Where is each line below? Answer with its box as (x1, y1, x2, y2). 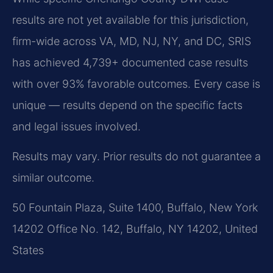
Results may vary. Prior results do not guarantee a (12, 150, 261, 163)
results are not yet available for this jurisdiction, (12, 13, 249, 26)
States (12, 244, 44, 257)
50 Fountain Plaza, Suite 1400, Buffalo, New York (12, 201, 258, 214)
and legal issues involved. (12, 119, 141, 133)
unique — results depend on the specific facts (12, 98, 243, 112)
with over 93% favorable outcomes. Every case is (12, 77, 260, 90)
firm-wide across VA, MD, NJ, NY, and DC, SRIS (12, 34, 251, 48)
